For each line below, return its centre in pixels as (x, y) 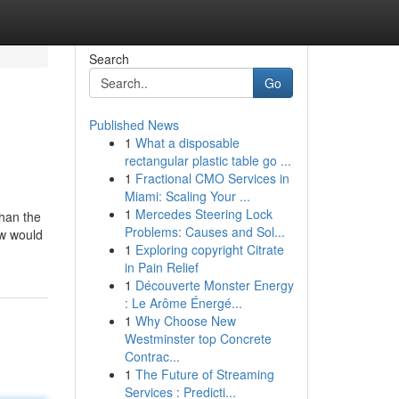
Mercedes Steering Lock (204, 214)
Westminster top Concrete (198, 338)
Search (109, 59)
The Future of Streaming (204, 374)
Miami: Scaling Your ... (187, 196)
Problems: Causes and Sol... (204, 232)
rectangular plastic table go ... (208, 160)
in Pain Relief (161, 267)
